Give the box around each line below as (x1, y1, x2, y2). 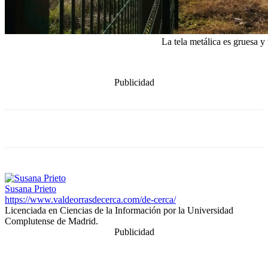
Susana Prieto (5, 183, 56, 194)
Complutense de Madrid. (5, 215, 98, 226)
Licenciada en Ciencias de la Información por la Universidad (5, 205, 233, 215)
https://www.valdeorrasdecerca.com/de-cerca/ (5, 194, 176, 205)
